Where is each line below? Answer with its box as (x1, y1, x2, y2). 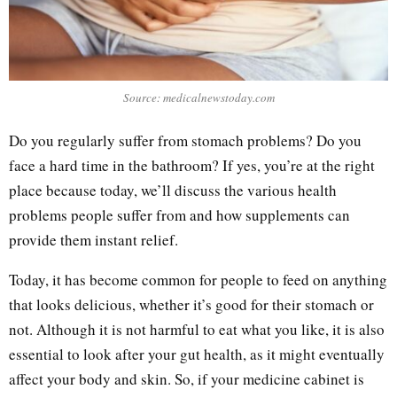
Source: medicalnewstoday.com (122, 90, 275, 106)
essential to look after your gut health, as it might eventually (9, 343, 385, 364)
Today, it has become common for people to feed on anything (9, 269, 387, 290)
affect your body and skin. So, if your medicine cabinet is (9, 368, 364, 389)
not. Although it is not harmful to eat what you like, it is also (9, 318, 385, 339)
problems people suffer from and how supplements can (9, 204, 350, 225)
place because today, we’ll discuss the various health (9, 179, 337, 200)
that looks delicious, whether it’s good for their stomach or (9, 293, 374, 315)
